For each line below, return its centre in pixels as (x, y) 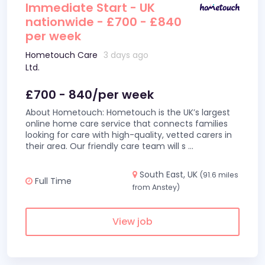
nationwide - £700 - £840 (104, 22)
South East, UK (169, 174)
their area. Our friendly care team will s (107, 146)
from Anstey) (156, 187)
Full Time (52, 181)
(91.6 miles (219, 175)
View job (132, 222)
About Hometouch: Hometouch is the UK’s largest (128, 112)
